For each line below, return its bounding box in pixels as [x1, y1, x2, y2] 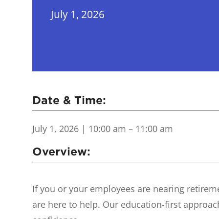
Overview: [32, 145, 91, 158]
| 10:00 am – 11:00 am [79, 123, 174, 135]
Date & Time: [32, 94, 107, 107]
